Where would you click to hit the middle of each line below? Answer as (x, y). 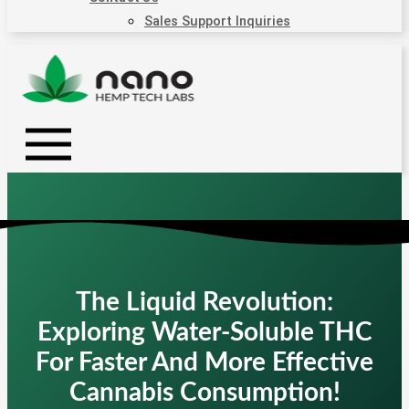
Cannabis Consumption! (204, 393)
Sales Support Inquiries (217, 21)
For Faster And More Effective (204, 363)
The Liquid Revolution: (204, 303)
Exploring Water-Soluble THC (204, 333)
